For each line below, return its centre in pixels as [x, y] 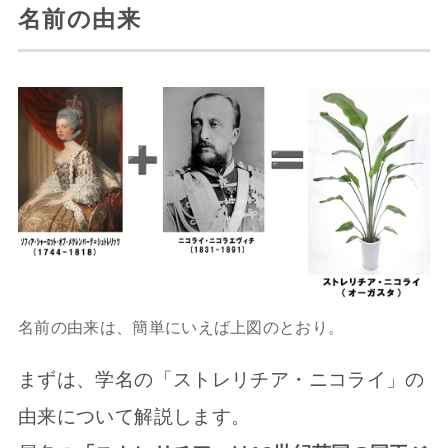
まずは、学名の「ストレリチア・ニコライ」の [221, 380]
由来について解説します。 [134, 417]
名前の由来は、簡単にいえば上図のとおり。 [181, 327]
